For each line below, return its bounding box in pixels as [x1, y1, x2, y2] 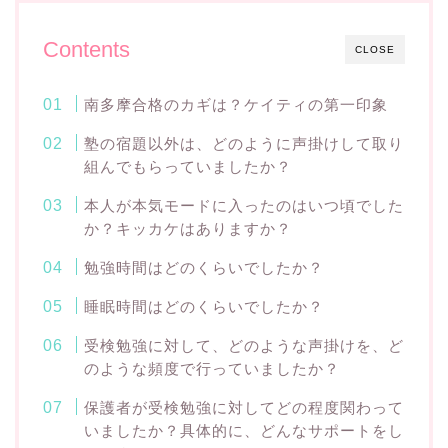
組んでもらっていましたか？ [84, 157, 293, 175]
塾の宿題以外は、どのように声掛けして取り [84, 134, 405, 152]
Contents [43, 36, 130, 62]
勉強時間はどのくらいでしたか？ [84, 258, 325, 276]
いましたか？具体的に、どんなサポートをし [84, 421, 405, 439]
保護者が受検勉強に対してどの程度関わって [84, 398, 405, 416]
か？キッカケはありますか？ [84, 219, 293, 237]
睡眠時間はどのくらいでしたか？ [84, 297, 325, 315]
